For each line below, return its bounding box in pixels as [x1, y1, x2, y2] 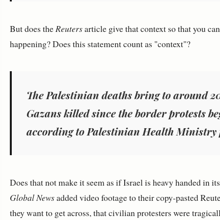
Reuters [55, 23, 82, 34]
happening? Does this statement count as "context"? [10, 38, 191, 50]
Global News [10, 192, 55, 203]
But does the [10, 23, 55, 34]
